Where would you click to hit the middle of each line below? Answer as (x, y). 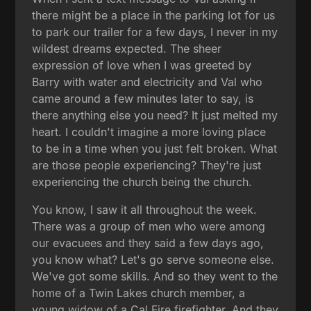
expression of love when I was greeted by (142, 65)
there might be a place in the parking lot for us (154, 15)
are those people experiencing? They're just (147, 165)
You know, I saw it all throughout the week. (145, 209)
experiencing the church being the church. (142, 182)
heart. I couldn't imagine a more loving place (149, 132)
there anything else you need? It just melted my (155, 115)
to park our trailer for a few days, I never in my (155, 32)
